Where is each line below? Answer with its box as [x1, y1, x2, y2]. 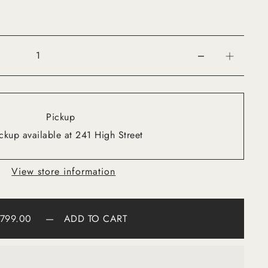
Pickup [46, 110, 75, 124]
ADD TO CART [63, 212, 127, 226]
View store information [11, 164, 116, 178]
